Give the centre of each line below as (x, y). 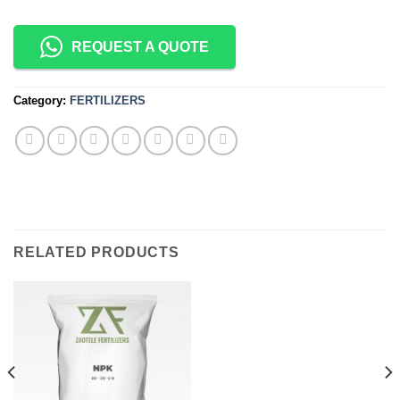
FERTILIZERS (108, 101)
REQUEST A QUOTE (140, 47)
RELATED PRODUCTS (96, 252)
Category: (42, 101)
